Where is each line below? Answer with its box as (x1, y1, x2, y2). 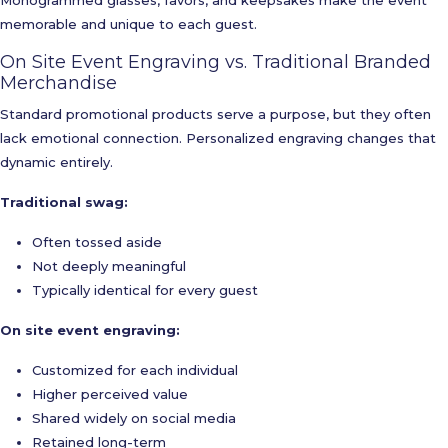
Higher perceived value (32, 386, 188, 402)
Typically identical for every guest (32, 282, 258, 298)
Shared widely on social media (32, 410, 236, 426)
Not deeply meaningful (32, 258, 186, 274)
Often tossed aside (32, 234, 162, 250)
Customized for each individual (32, 362, 238, 378)
